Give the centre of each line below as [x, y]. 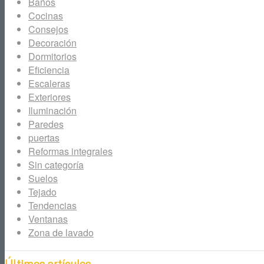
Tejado [42, 192]
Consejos [48, 29]
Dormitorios [52, 57]
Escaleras [49, 84]
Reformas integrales [70, 151]
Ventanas [48, 219]
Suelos [43, 179]
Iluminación [52, 111]
